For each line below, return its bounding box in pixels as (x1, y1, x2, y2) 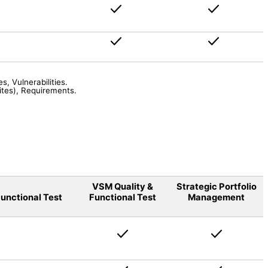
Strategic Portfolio (176, 181, 257, 192)
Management (188, 191, 245, 203)
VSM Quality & (92, 181, 153, 192)
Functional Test (89, 191, 156, 203)
